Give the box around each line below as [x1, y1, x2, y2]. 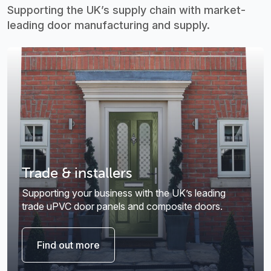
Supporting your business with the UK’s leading [22, 187, 226, 200]
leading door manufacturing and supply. [7, 19, 210, 32]
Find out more [37, 239, 100, 252]
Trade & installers [22, 164, 132, 182]
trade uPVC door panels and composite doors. [22, 200, 223, 213]
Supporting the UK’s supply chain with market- [7, 4, 246, 17]
